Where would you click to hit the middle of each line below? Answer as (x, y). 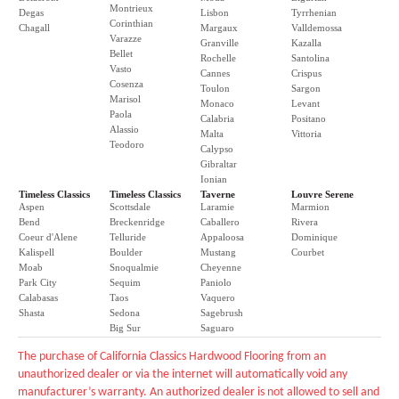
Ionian (214, 179)
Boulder (126, 252)
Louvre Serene (322, 194)
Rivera (305, 222)
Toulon (215, 88)
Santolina (310, 58)
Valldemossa (317, 28)
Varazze (126, 38)
